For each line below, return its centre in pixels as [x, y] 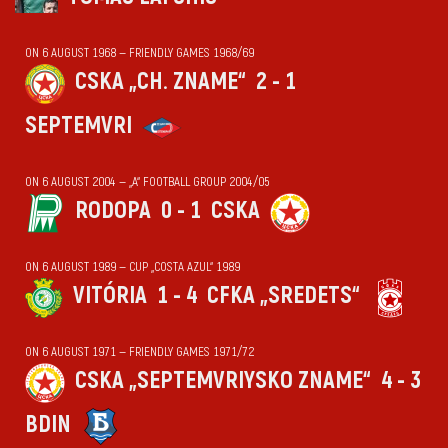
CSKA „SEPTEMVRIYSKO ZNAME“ [223, 381]
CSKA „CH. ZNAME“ [160, 82]
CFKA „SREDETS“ [283, 296]
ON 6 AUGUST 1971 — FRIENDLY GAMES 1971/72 [139, 352]
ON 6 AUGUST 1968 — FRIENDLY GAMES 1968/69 [139, 53]
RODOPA [113, 211]
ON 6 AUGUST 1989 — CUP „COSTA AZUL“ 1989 [132, 267]
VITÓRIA [110, 296]
